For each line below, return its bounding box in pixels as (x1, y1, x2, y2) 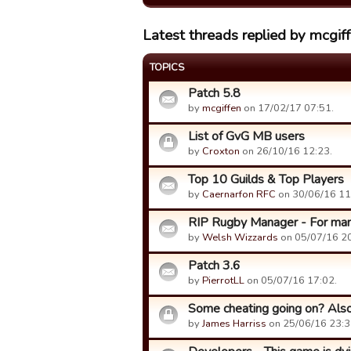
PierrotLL (202, 273, 244, 288)
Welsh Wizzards (202, 230, 278, 244)
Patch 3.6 (188, 257, 241, 274)
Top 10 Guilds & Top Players (188, 171, 344, 188)
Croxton (202, 144, 240, 158)
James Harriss (202, 317, 266, 331)
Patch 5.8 (188, 85, 241, 102)
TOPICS (150, 60, 184, 74)
